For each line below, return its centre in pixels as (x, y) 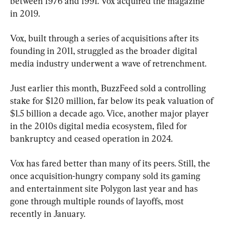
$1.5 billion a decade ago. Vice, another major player (110, 113)
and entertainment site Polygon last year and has (105, 188)
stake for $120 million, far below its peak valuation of (113, 100)
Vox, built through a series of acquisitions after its (105, 38)
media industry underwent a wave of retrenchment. (108, 63)
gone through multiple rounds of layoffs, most (98, 201)
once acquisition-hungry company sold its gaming (106, 176)
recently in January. (48, 213)
